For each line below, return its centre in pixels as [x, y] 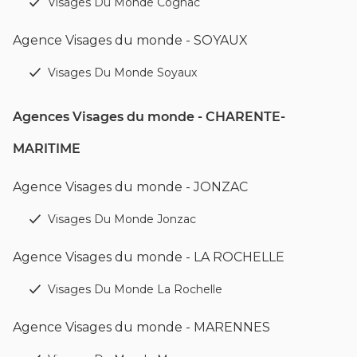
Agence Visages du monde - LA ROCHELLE [149, 257]
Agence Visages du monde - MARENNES [141, 327]
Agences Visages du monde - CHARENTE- [149, 116]
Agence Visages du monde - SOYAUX [130, 40]
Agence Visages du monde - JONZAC [130, 186]
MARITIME [47, 148]
